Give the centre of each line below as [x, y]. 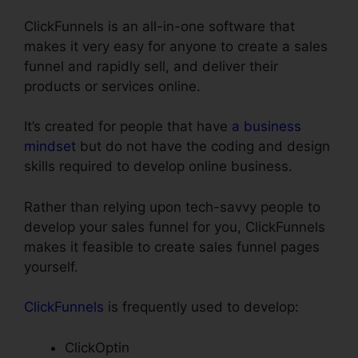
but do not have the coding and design [203, 147]
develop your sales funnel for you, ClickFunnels [175, 227]
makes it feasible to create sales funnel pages [172, 247]
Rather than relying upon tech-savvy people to [172, 207]
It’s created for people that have [128, 127]
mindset [50, 147]
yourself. [51, 267]
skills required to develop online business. [158, 167]
